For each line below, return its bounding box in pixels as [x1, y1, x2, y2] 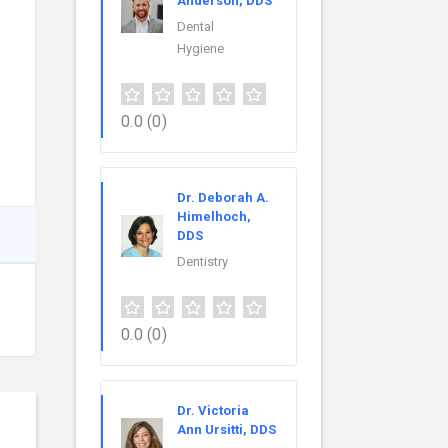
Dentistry [177, 254, 228, 270]
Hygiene [177, 41, 224, 57]
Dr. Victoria [177, 403, 249, 419]
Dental [177, 19, 214, 35]
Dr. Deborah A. [177, 190, 269, 206]
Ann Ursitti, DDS [177, 422, 276, 438]
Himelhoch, [177, 209, 251, 225]
